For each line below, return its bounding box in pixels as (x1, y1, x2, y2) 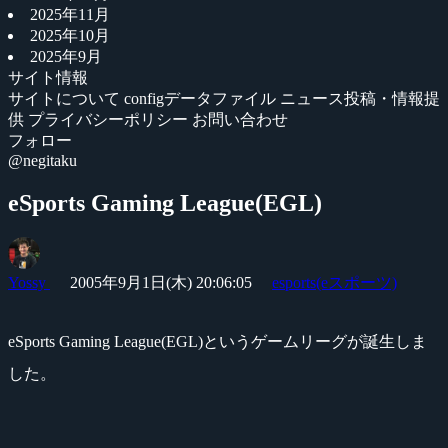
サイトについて (8, 90, 124, 107)
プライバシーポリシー (28, 111, 192, 128)
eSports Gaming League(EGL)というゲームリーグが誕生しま (8, 332, 427, 350)
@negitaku (8, 152, 77, 169)
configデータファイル (124, 90, 280, 107)
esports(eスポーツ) (272, 273, 397, 291)
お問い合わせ (192, 111, 288, 128)
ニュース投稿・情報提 (280, 90, 440, 107)
